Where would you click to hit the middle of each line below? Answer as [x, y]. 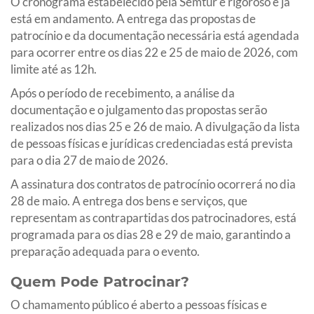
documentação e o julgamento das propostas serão [139, 109]
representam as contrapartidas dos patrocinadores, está [153, 217]
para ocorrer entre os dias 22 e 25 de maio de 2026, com [154, 52]
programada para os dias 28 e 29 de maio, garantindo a [151, 234]
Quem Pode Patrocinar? [100, 281]
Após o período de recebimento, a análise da [123, 93]
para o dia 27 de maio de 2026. [89, 160]
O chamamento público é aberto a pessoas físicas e [139, 304]
